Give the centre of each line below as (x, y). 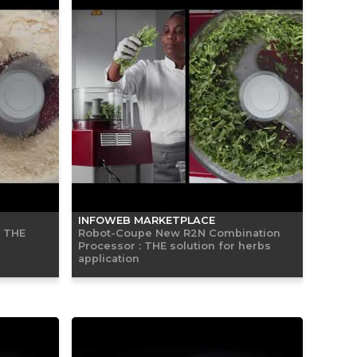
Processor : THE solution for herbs (175, 245)
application (109, 258)
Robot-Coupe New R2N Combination (179, 232)
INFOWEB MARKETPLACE (147, 220)
